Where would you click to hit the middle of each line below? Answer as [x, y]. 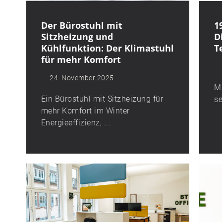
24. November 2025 [82, 78]
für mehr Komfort [81, 59]
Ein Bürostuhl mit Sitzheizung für [102, 99]
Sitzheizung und [77, 36]
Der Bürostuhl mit [82, 25]
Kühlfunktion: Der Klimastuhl [107, 48]
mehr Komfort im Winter [85, 111]
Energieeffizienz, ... [76, 122]
